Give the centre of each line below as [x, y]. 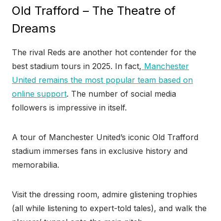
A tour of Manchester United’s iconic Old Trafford [105, 137]
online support [39, 94]
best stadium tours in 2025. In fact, [77, 66]
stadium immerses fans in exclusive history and [100, 151]
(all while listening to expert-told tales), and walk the [109, 208]
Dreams [34, 29]
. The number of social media [121, 94]
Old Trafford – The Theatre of [94, 11]
